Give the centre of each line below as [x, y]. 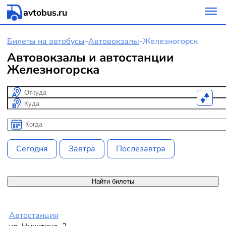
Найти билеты [113, 181]
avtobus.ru [45, 13]
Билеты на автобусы [46, 42]
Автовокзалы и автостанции [90, 57]
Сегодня [32, 149]
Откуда [21, 92]
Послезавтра [141, 149]
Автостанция [34, 215]
